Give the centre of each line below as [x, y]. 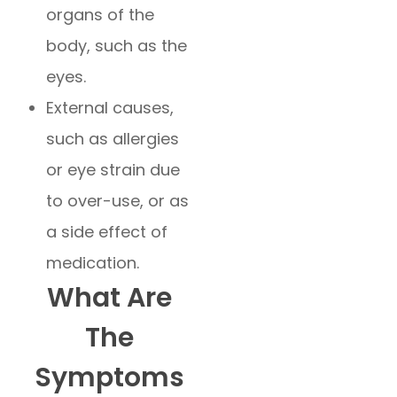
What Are [109, 298]
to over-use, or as [118, 201]
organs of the [101, 15]
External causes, [110, 108]
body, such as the [117, 46]
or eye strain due [113, 170]
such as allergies [113, 139]
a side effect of [107, 232]
